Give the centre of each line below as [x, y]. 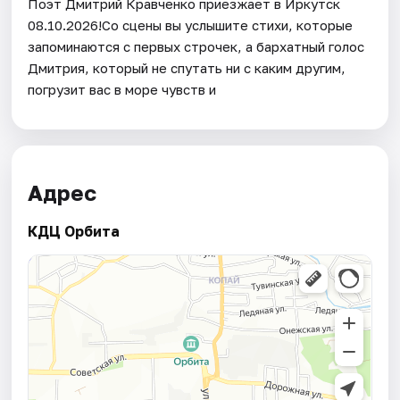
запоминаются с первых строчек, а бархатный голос [196, 46]
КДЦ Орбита [74, 232]
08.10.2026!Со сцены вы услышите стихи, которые [191, 25]
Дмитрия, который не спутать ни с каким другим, [187, 67]
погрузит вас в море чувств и [122, 89]
